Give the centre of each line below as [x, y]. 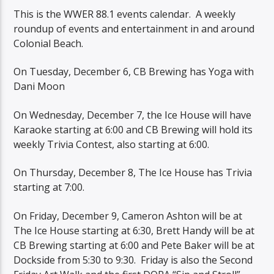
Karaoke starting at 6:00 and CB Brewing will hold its [133, 129]
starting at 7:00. [49, 187]
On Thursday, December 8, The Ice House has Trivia [133, 173]
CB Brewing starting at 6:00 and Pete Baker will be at [134, 245]
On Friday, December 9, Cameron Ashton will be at [128, 216]
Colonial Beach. [49, 43]
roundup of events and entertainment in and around [134, 28]
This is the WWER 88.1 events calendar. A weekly [125, 14]
